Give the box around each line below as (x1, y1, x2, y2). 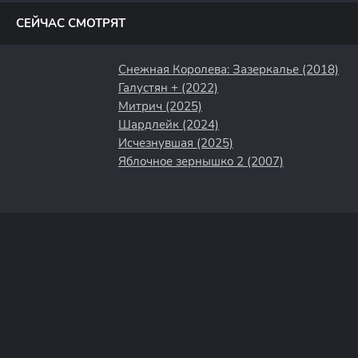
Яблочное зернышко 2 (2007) (118, 153, 284, 169)
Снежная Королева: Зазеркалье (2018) (118, 62, 339, 78)
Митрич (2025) (118, 98, 202, 114)
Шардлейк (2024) (118, 117, 219, 133)
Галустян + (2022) (118, 80, 218, 96)
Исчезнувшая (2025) (118, 135, 233, 151)
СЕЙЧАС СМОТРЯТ (16, 15, 125, 31)
